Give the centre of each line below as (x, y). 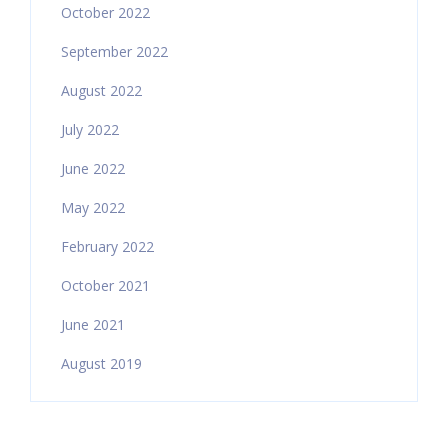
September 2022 (114, 51)
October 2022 (105, 12)
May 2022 (93, 207)
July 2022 (90, 129)
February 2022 (107, 246)
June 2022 (93, 168)
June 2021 (93, 324)
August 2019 (101, 363)
